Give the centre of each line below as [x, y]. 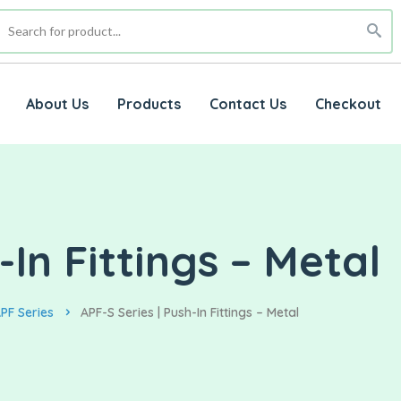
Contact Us [247, 104]
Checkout [348, 104]
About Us [57, 104]
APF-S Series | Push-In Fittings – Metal [190, 313]
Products [149, 104]
